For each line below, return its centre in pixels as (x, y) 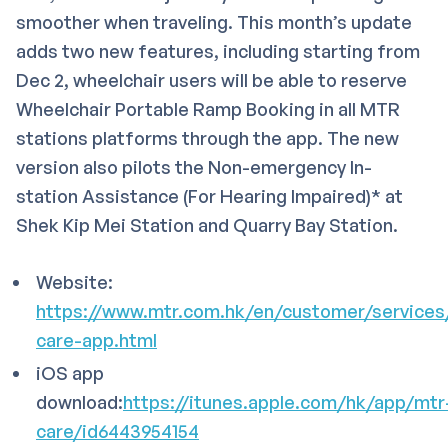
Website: (74, 282)
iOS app (70, 373)
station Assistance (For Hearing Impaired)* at (209, 196)
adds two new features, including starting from (218, 51)
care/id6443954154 (117, 431)
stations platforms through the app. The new (207, 138)
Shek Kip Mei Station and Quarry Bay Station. (207, 225)
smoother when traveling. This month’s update (214, 22)
